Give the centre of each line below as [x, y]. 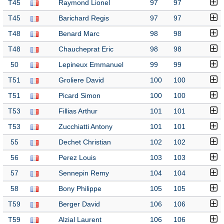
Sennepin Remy [84, 173]
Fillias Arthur [78, 111]
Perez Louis [77, 158]
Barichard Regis [84, 18]
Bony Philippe [80, 189]
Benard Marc [79, 34]
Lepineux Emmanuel [91, 65]
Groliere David [81, 80]
